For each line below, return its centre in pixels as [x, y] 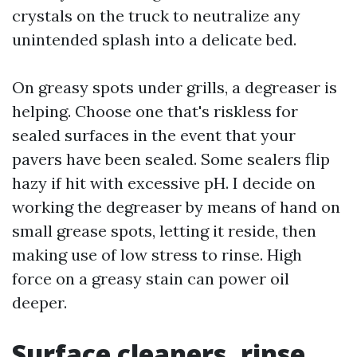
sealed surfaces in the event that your [154, 135]
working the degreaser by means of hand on [176, 207]
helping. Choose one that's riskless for [155, 111]
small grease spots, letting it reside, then [164, 231]
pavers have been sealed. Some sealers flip [171, 159]
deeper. [39, 302]
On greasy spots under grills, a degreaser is [175, 87]
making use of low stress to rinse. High [157, 255]
